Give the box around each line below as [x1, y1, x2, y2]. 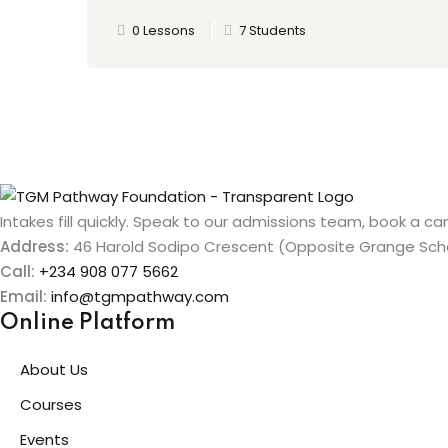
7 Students [239, 20, 306, 40]
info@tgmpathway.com [51, 286, 229, 308]
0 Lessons [132, 20, 195, 40]
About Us [20, 359, 88, 381]
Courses [20, 394, 82, 416]
